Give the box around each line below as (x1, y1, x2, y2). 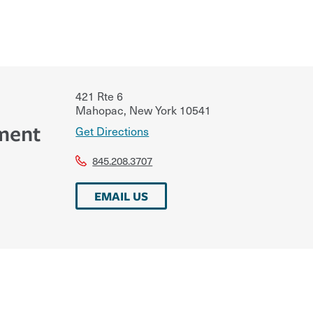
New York (126, 101, 177, 118)
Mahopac (75, 101, 124, 118)
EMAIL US (94, 187, 149, 204)
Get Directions (75, 122, 150, 139)
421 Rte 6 (75, 87, 124, 104)
